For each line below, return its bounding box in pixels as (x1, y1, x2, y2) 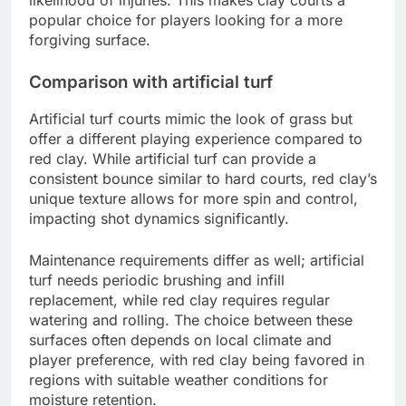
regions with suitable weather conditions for (29, 371, 328, 390)
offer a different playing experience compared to (29, 130, 362, 149)
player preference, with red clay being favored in (29, 351, 364, 370)
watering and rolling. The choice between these (29, 311, 353, 330)
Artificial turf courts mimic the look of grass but (29, 110, 353, 129)
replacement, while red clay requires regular (29, 291, 330, 310)
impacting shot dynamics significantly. (29, 209, 289, 228)
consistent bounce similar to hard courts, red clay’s (29, 169, 377, 188)
